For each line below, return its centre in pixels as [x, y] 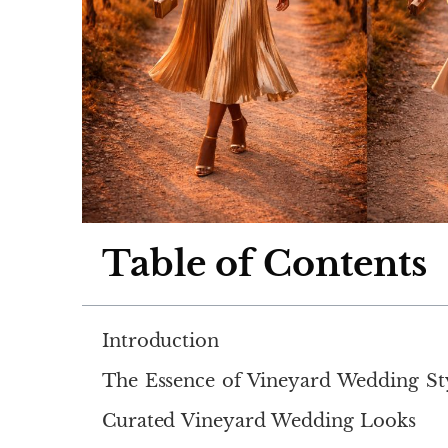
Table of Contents [264, 264]
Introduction [160, 341]
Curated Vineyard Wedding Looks [259, 421]
